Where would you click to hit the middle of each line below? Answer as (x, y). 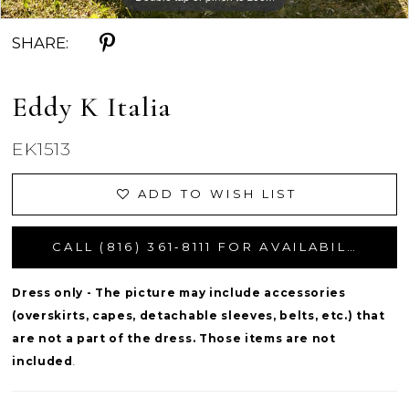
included (42, 362)
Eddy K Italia (92, 107)
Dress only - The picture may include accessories (179, 293)
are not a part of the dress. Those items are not (174, 339)
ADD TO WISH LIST (217, 194)
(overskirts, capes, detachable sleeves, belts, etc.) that (199, 316)
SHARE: (41, 42)
